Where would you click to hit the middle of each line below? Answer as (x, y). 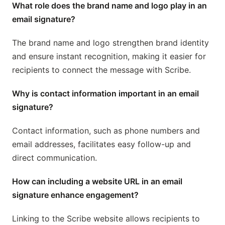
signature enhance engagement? (75, 195)
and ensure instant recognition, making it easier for (109, 57)
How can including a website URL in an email (97, 182)
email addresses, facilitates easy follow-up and (101, 144)
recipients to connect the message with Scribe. (101, 70)
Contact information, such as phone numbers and (106, 131)
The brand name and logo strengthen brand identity (110, 43)
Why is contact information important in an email (105, 94)
